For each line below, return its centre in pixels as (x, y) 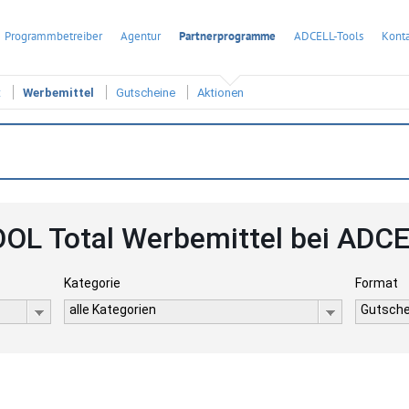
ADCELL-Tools (329, 36)
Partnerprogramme (227, 36)
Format (377, 283)
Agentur (141, 36)
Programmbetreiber (53, 36)
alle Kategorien (112, 309)
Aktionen (220, 93)
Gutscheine (146, 93)
